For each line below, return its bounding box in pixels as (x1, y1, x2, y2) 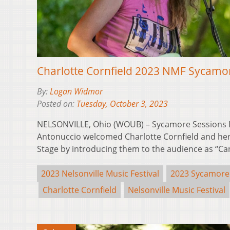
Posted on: (37, 98, 76, 109)
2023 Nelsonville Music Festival (41, 167, 159, 179)
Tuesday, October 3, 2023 (76, 98, 168, 109)
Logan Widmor (50, 85, 103, 97)
